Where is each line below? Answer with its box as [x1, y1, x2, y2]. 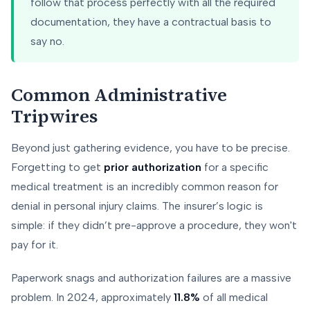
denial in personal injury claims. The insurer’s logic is [11, 199, 263, 213]
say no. [30, 35, 64, 48]
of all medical [200, 291, 268, 304]
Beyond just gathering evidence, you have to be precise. [11, 141, 290, 155]
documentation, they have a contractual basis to [30, 15, 271, 29]
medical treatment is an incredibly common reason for [11, 180, 278, 194]
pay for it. [11, 238, 58, 252]
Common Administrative [11, 82, 227, 108]
